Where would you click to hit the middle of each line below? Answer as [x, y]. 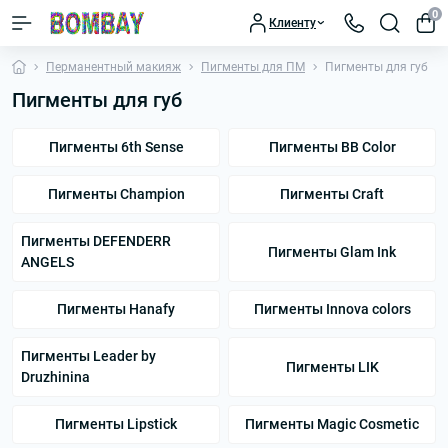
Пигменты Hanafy [116, 309]
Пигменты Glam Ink [332, 251]
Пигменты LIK [332, 366]
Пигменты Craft [332, 194]
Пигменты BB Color [332, 147]
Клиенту [292, 23]
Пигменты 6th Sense [116, 147]
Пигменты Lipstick [116, 424]
